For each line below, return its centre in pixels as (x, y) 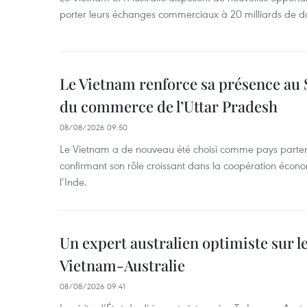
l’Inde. (73, 182)
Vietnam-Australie (122, 265)
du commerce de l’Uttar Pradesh (169, 106)
